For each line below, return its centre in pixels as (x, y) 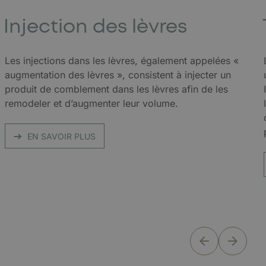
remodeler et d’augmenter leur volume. (91, 103)
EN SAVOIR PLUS (61, 136)
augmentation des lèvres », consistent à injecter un (118, 75)
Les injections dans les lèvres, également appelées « (122, 61)
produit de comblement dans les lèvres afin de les (116, 89)
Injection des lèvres (95, 27)
